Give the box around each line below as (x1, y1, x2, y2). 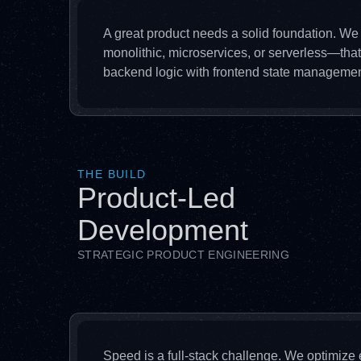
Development (77, 214, 248, 247)
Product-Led (77, 181, 235, 214)
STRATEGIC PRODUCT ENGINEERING (77, 248, 290, 261)
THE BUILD (77, 168, 147, 180)
